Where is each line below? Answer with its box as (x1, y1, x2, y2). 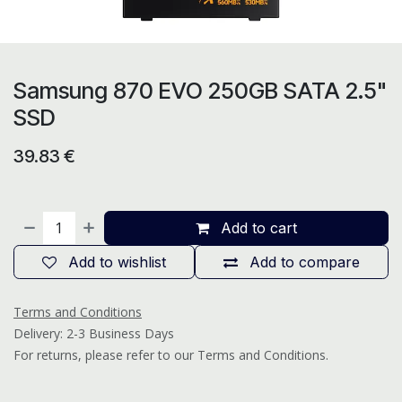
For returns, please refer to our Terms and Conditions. (13, 346, 328, 363)
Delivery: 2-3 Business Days (13, 325, 174, 342)
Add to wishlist (68, 253, 166, 271)
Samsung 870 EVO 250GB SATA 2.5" (13, 77, 387, 104)
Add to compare (249, 253, 360, 271)
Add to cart (216, 219, 298, 237)
